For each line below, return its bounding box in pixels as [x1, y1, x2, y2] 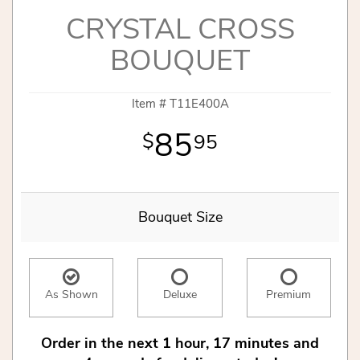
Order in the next [41, 333, 158, 353]
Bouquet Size [137, 207, 223, 227]
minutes [235, 333, 289, 353]
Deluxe [162, 286, 197, 302]
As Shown [44, 286, 98, 302]
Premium [266, 286, 312, 302]
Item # [131, 95, 170, 112]
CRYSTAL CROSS [65, 9, 295, 49]
